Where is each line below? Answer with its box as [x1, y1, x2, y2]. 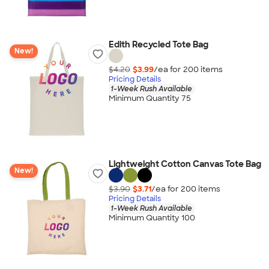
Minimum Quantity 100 [108, 213, 195, 223]
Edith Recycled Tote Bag [108, 39, 208, 50]
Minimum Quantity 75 [108, 93, 191, 104]
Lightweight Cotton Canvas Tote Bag [108, 159, 261, 169]
